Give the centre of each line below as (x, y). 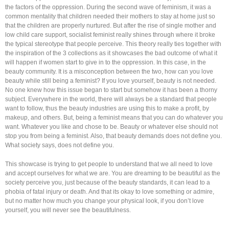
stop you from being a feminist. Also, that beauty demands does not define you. (113, 136)
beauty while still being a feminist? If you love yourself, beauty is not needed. (111, 81)
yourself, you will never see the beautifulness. (68, 210)
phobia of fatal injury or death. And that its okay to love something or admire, (110, 191)
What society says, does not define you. (60, 145)
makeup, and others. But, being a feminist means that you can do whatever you (114, 117)
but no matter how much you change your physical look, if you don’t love (105, 201)
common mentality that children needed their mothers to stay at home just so (110, 16)
